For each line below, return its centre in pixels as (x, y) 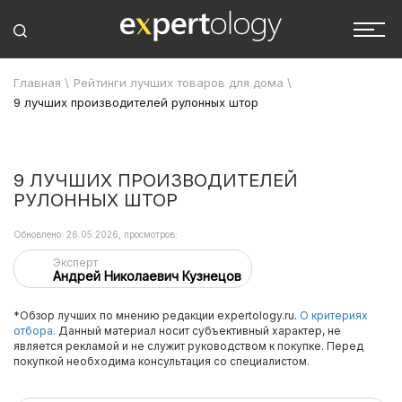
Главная (37, 83)
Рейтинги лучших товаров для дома (179, 83)
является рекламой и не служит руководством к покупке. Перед (188, 346)
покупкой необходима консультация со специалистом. (162, 361)
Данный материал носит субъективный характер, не (198, 331)
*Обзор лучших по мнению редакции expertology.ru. (157, 315)
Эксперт (75, 262)
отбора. (35, 331)
